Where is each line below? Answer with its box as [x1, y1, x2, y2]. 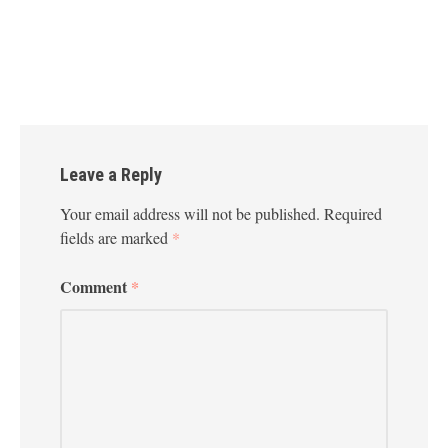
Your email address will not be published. [60, 202, 320, 224]
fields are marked [60, 226, 172, 248]
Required [324, 202, 382, 224]
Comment [60, 274, 131, 298]
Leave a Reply [60, 163, 162, 185]
